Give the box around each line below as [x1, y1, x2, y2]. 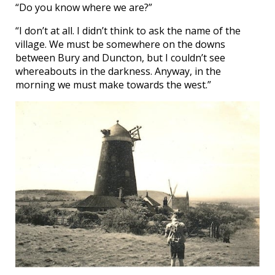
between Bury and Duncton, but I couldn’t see [15, 51, 225, 65]
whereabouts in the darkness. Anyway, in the [15, 64, 221, 79]
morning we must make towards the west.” [15, 78, 211, 92]
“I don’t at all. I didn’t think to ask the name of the [15, 24, 241, 38]
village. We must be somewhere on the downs [15, 37, 225, 52]
